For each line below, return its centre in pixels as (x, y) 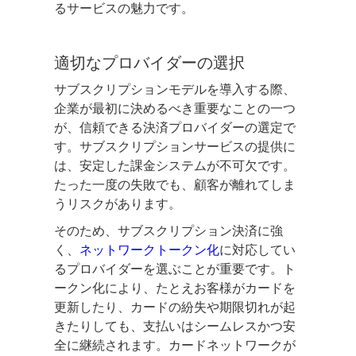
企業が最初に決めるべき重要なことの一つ (175, 108)
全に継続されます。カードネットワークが (175, 345)
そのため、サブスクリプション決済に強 (168, 230)
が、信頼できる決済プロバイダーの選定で (175, 127)
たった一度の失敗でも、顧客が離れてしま (175, 184)
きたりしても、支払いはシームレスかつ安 (175, 326)
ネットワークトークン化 (149, 250)
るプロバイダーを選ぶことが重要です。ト (175, 269)
